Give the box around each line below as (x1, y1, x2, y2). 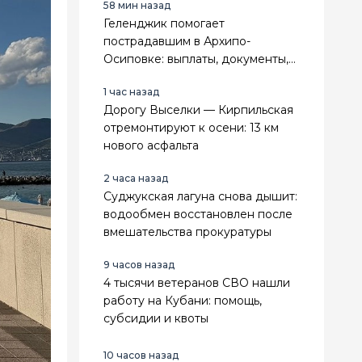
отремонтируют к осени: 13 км (103, 120, 279, 135)
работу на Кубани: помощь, (103, 293, 262, 308)
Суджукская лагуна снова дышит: (103, 188, 297, 204)
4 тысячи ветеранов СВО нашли (103, 275, 290, 290)
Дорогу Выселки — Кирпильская (103, 102, 293, 117)
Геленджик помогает (103, 15, 225, 31)
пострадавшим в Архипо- (103, 33, 250, 48)
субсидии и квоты (103, 310, 208, 326)
